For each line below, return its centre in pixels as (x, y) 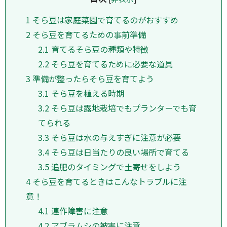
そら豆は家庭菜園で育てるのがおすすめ (104, 20)
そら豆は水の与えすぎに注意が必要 (115, 138)
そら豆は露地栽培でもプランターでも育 (123, 108)
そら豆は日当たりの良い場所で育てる (119, 152)
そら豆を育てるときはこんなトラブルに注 (108, 182)
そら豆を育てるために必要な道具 (111, 64)
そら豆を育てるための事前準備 (88, 35)
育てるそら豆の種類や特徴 (99, 49)
